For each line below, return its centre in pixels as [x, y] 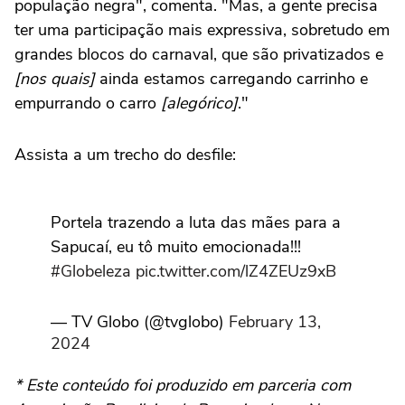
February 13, [275, 322]
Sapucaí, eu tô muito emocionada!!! [176, 247]
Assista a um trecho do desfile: [125, 155]
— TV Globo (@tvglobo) [140, 322]
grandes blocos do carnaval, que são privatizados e [199, 55]
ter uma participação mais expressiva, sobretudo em [202, 30]
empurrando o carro [88, 104]
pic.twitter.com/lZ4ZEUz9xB [236, 272]
